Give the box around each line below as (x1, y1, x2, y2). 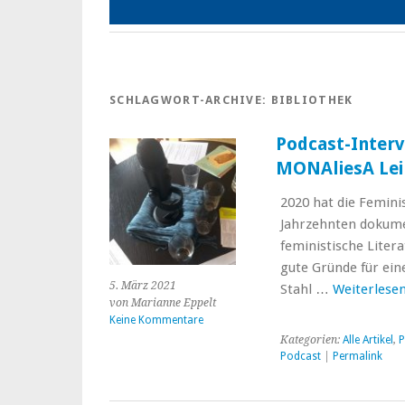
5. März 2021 (109, 279, 176, 292)
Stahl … (279, 281, 333, 297)
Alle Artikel (342, 334, 393, 346)
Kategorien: (279, 334, 343, 346)
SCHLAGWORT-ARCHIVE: (109, 93, 271, 107)
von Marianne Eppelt (109, 297, 216, 309)
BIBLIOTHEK (270, 93, 353, 107)
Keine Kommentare (109, 314, 203, 326)
